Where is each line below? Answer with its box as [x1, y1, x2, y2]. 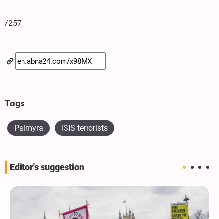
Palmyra [14, 123, 43, 132]
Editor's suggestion [10, 162, 84, 172]
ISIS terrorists [62, 123, 108, 132]
